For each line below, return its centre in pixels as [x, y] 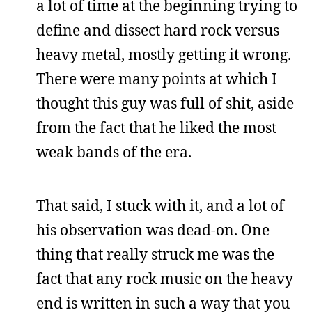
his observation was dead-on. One [153, 230]
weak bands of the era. [114, 152]
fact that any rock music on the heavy [165, 279]
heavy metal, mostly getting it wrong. [164, 54]
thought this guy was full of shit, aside [165, 103]
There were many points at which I [157, 79]
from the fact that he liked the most [156, 127]
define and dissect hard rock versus [158, 30]
